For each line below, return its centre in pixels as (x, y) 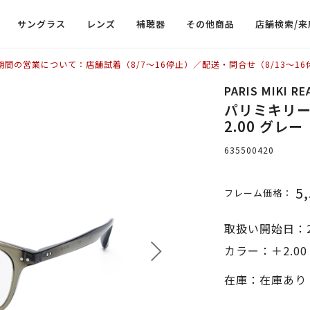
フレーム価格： (258, 193)
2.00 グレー (264, 126)
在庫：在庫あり (265, 280)
